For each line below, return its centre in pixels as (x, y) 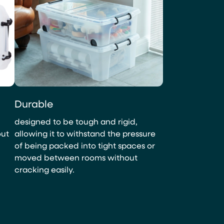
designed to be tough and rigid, (76, 121)
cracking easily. (44, 169)
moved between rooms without (76, 157)
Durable (33, 104)
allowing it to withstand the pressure (85, 133)
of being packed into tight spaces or (84, 145)
